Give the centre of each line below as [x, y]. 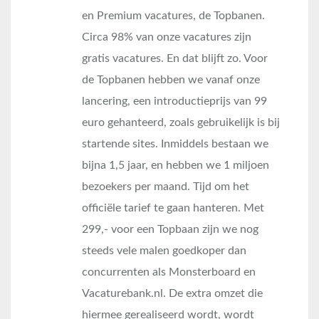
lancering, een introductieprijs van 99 [174, 101]
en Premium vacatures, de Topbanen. [173, 16]
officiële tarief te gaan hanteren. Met [173, 208]
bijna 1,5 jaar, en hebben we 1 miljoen [176, 166]
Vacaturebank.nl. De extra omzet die [172, 294]
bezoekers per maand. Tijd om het [166, 187]
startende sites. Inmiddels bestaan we [175, 144]
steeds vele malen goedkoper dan [164, 251]
